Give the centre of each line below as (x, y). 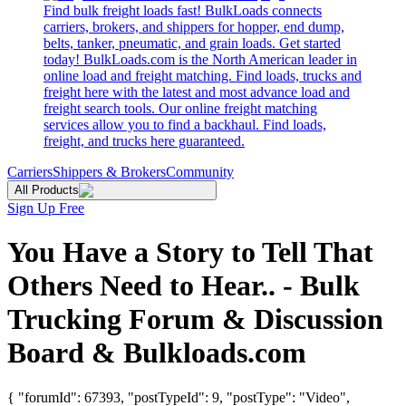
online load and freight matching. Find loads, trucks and (203, 76)
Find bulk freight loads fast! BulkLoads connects (183, 10)
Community (200, 172)
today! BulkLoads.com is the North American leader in (200, 59)
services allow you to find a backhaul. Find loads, (185, 125)
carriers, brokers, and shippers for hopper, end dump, (194, 27)
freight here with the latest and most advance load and (197, 92)
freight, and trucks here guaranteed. (144, 141)
